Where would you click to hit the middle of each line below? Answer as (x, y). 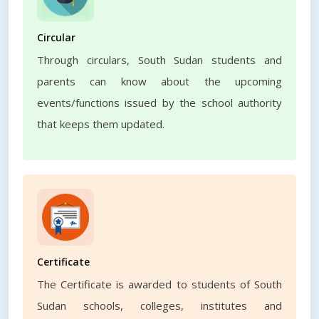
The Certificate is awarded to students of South (159, 284)
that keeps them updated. (101, 124)
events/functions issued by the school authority (159, 103)
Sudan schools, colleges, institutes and (159, 305)
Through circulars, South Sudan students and (159, 60)
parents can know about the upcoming (159, 81)
